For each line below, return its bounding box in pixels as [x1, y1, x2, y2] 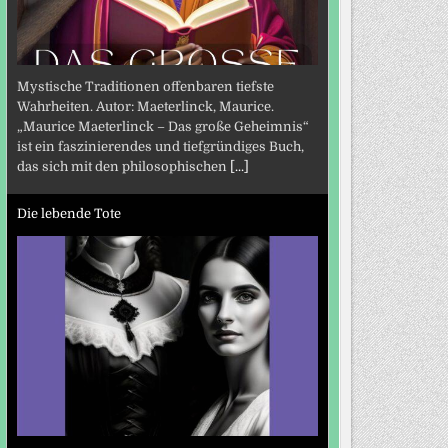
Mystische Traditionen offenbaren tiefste [16, 79, 274, 95]
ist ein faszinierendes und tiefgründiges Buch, [16, 139, 304, 155]
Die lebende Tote [16, 205, 121, 221]
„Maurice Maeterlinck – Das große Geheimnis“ [16, 119, 309, 135]
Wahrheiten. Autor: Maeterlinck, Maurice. [16, 99, 274, 115]
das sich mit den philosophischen [16, 159, 230, 175]
